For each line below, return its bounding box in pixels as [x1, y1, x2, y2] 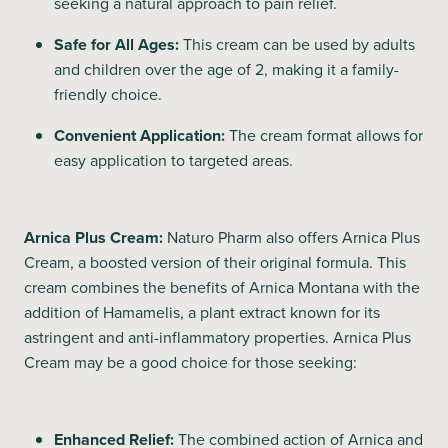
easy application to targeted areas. [54, 149, 293, 172]
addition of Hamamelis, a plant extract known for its [24, 301, 380, 324]
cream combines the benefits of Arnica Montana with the [24, 276, 420, 299]
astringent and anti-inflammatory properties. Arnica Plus [24, 326, 411, 349]
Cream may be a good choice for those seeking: [24, 351, 357, 374]
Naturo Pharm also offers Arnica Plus [167, 226, 420, 249]
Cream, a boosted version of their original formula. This [24, 251, 406, 274]
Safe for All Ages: [54, 33, 179, 57]
